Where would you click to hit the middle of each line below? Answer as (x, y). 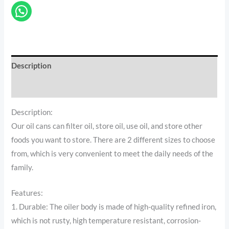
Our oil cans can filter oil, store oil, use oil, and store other (107, 126)
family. (22, 167)
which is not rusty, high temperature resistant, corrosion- (106, 220)
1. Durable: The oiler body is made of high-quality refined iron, (114, 207)
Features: (27, 193)
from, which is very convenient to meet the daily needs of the (112, 153)
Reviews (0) (32, 87)
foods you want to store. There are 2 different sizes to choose (113, 140)
